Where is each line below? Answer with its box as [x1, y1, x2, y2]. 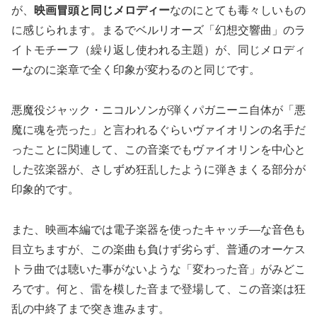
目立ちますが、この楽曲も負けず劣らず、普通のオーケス [11, 243, 306, 256]
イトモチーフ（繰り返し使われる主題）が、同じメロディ [11, 44, 306, 57]
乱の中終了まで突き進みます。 [11, 303, 170, 316]
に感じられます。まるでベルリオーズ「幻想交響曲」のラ [11, 24, 306, 37]
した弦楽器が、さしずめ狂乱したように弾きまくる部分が [11, 163, 306, 176]
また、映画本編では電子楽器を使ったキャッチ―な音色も [11, 224, 306, 236]
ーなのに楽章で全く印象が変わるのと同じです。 [11, 64, 260, 76]
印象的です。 [11, 183, 79, 196]
